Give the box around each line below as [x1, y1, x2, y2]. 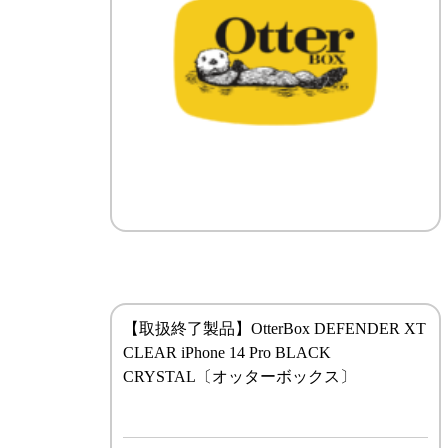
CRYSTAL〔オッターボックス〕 [123, 367, 357, 385]
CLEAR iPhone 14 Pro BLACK [123, 343, 332, 361]
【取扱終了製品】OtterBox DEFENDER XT [123, 319, 427, 337]
